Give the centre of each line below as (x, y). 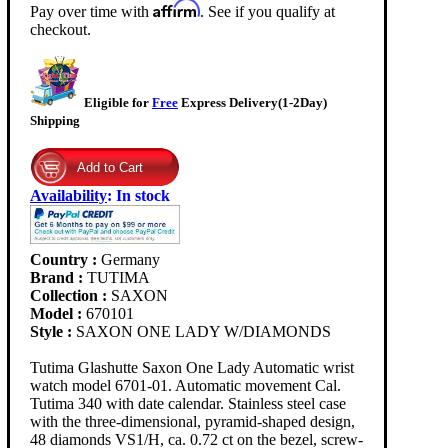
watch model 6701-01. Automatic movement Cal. (185, 386)
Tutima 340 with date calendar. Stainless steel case (188, 404)
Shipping (55, 121)
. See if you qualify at (267, 12)
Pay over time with (91, 12)
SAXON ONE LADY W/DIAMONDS (203, 332)
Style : (53, 332)
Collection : (70, 296)
